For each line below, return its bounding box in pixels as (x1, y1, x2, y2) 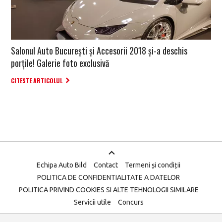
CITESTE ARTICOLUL (11, 76, 62, 85)
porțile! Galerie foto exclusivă (11, 56, 109, 70)
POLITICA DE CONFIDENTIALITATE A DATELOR (37, 173, 180, 182)
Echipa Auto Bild (37, 161, 87, 169)
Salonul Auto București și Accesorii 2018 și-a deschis (11, 44, 187, 57)
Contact (94, 161, 118, 169)
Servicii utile (73, 198, 111, 207)
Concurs (117, 198, 144, 207)
